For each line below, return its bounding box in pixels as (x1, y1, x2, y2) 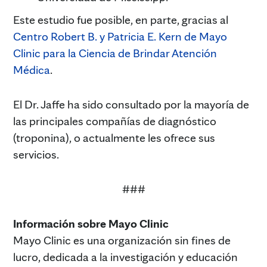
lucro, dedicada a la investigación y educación (13, 250, 238, 265)
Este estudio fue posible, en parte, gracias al (13, 13, 228, 27)
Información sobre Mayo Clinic (13, 216, 169, 231)
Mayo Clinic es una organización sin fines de (13, 233, 231, 248)
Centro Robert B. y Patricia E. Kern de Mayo (13, 29, 227, 44)
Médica (13, 63, 50, 77)
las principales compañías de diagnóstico (13, 114, 216, 129)
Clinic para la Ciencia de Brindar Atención (13, 46, 217, 61)
